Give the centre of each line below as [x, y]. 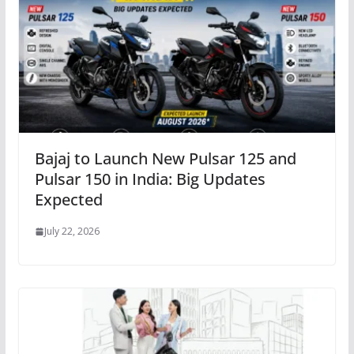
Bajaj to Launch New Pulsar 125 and [165, 159]
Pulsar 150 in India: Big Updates [150, 179]
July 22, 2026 [72, 232]
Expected [68, 200]
